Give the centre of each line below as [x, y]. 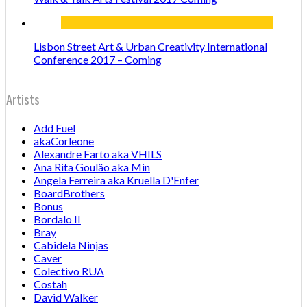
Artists [23, 99]
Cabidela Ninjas [71, 245]
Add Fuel [54, 128]
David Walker [66, 297]
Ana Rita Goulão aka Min [92, 167]
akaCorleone [64, 141]
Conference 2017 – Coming [98, 59]
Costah [50, 284]
